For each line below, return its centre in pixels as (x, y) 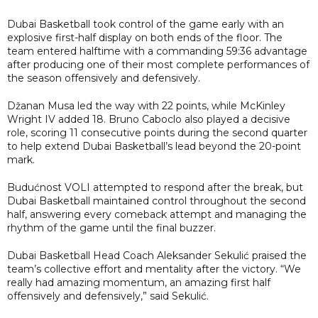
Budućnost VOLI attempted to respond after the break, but (155, 187)
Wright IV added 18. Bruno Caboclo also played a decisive (149, 119)
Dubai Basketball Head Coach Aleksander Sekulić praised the (157, 255)
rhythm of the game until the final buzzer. (111, 227)
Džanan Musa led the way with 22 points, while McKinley (146, 105)
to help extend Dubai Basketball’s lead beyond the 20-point (154, 146)
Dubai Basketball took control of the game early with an (146, 24)
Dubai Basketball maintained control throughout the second (157, 201)
